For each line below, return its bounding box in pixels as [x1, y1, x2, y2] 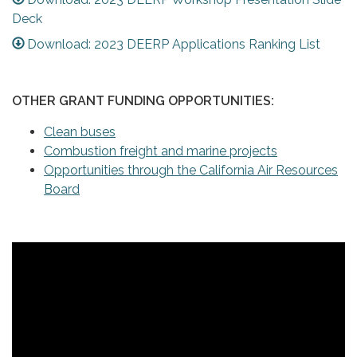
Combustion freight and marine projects [44, 143, 277, 159]
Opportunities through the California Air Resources [44, 163, 338, 178]
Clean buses [44, 124, 116, 140]
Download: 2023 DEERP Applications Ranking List [27, 37, 321, 53]
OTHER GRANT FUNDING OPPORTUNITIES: [12, 93, 274, 109]
